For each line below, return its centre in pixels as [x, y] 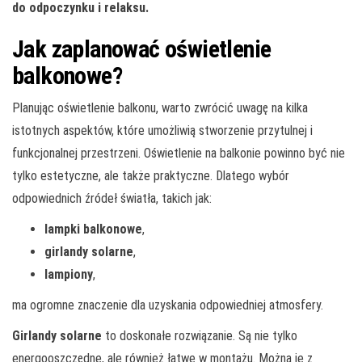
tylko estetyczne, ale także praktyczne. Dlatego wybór [151, 175]
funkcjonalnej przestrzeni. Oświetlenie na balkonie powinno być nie [179, 153]
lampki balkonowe [93, 229]
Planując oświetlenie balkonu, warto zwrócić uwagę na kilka [160, 107]
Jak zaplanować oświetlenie [142, 48]
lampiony [69, 274]
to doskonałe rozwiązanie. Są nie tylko [200, 335]
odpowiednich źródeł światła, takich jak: [112, 198]
